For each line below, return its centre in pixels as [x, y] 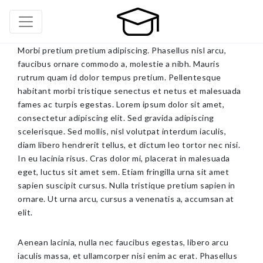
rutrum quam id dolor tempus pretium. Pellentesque [119, 77]
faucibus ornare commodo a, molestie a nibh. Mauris [119, 64]
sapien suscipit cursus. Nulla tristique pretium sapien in [127, 185]
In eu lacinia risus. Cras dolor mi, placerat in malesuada [124, 158]
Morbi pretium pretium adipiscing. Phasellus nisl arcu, [122, 50]
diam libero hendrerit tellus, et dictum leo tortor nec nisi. [129, 145]
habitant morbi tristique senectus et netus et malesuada [129, 91]
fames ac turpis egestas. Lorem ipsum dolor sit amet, [121, 104]
